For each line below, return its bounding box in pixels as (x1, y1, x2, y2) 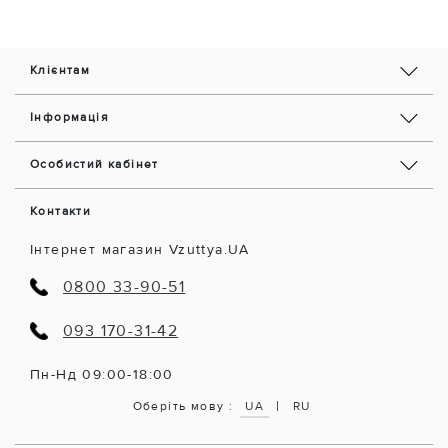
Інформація (30, 110, 109, 126)
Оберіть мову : (132, 398, 234, 414)
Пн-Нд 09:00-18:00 (30, 366, 174, 384)
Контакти (30, 204, 92, 220)
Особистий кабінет (30, 157, 159, 173)
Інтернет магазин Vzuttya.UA (30, 241, 250, 259)
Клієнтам (30, 63, 91, 79)
